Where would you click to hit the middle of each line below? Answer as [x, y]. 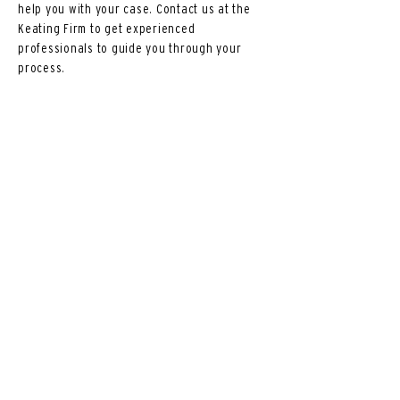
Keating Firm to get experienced [107, 28]
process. [43, 67]
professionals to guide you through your [130, 48]
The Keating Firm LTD [138, 366]
